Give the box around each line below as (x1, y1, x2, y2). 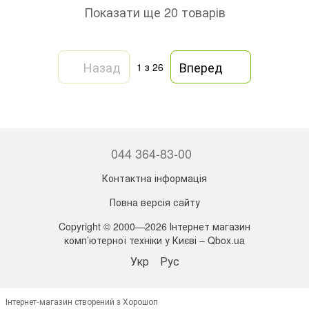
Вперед (179, 57, 223, 76)
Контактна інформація (102, 170, 207, 185)
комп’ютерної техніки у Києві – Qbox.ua (64, 232, 245, 247)
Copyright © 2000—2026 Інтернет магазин (59, 219, 250, 233)
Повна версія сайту (109, 195, 200, 209)
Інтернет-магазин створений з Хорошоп (6, 295, 158, 307)
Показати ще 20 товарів (83, 2, 226, 21)
